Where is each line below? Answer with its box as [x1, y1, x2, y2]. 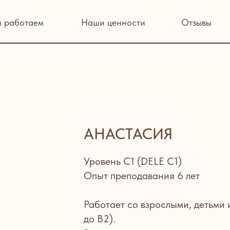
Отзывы [137, 15, 165, 25]
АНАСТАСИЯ [84, 124, 172, 143]
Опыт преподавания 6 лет [84, 169, 200, 182]
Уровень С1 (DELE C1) [84, 155, 182, 167]
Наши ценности [47, 15, 105, 25]
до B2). [84, 213, 116, 225]
